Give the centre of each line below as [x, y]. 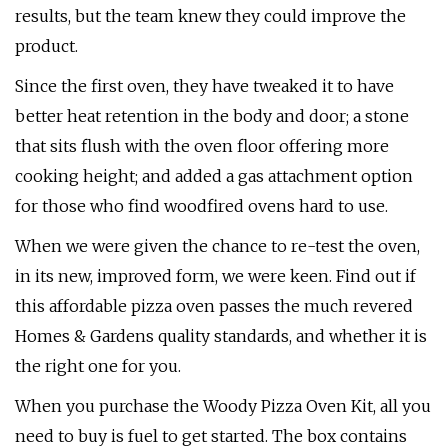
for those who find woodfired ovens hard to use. [201, 206]
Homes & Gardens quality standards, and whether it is [221, 336]
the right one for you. [98, 366]
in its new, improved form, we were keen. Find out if [215, 276]
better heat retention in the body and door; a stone [212, 116]
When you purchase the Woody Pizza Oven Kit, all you [223, 406]
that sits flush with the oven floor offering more [202, 146]
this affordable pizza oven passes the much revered [214, 306]
